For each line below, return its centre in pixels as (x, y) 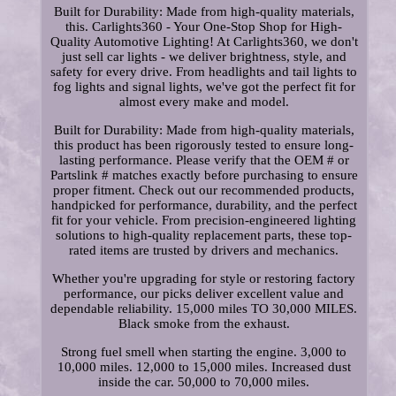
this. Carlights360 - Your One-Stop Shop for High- (204, 27)
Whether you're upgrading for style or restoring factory (204, 279)
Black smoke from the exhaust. (204, 324)
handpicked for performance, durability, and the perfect (204, 206)
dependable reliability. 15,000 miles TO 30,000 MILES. (204, 309)
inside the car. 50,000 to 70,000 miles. (204, 382)
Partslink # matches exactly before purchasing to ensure (204, 175)
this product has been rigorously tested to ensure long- (204, 145)
